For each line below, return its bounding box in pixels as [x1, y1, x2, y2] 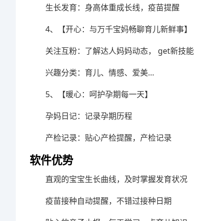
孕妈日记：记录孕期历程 [45, 110, 132, 121]
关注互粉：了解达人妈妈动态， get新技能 [45, 45, 194, 56]
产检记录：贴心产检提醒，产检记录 [45, 132, 172, 143]
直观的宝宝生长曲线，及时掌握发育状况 [45, 173, 187, 184]
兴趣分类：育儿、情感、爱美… [45, 67, 154, 78]
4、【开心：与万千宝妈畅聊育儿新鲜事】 [45, 23, 192, 35]
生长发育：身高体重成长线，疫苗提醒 [45, 1, 180, 13]
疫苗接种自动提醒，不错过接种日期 [45, 195, 172, 206]
